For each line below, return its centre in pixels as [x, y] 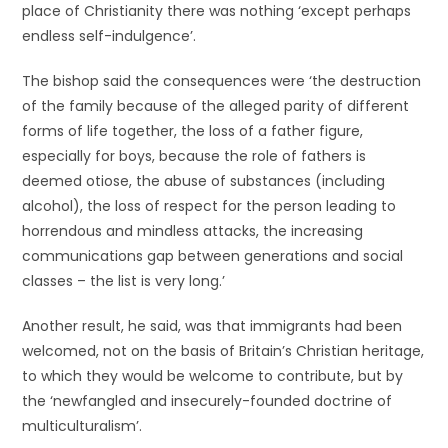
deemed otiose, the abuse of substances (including [204, 181]
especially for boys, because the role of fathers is [194, 156]
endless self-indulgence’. [109, 36]
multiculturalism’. [82, 426]
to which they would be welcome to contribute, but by [213, 376]
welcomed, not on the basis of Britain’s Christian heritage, [223, 351]
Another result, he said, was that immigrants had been [212, 326]
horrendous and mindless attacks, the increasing [193, 231]
